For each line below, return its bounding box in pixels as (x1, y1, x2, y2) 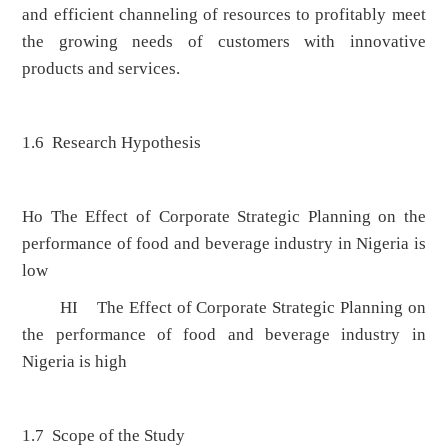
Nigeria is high (22, 352, 128, 372)
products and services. (22, 59, 181, 79)
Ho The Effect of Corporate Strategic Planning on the (22, 207, 426, 227)
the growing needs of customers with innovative (22, 32, 426, 52)
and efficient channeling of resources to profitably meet (22, 5, 426, 25)
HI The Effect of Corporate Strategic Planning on (22, 298, 426, 318)
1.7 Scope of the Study (22, 426, 186, 446)
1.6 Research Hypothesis (22, 133, 202, 153)
